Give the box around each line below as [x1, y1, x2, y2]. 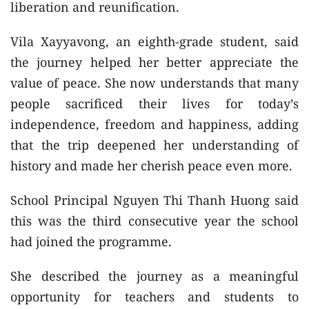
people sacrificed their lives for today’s [10, 94, 299, 112]
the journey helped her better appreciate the [10, 53, 299, 70]
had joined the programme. [10, 232, 172, 250]
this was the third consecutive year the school [10, 212, 299, 229]
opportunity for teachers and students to [10, 288, 299, 305]
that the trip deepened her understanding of [10, 136, 299, 153]
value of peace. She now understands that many [10, 74, 299, 91]
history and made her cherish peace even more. [10, 157, 292, 174]
